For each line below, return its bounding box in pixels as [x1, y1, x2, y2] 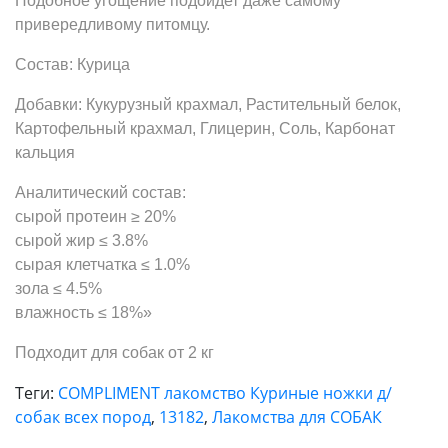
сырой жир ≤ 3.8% [15, 231, 148, 249]
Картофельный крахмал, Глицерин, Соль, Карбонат [15, 119, 395, 137]
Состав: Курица [15, 55, 130, 73]
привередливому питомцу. [15, 15, 210, 33]
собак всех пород [15, 405, 151, 428]
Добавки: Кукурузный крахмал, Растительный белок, [15, 95, 401, 113]
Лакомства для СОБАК [212, 405, 382, 428]
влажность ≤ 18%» [15, 303, 152, 321]
